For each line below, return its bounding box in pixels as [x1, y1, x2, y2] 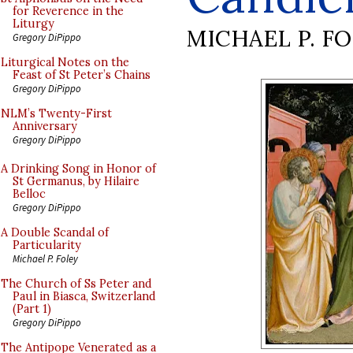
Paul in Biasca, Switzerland [13, 289, 156, 303]
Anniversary [13, 119, 77, 133]
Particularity [13, 238, 81, 252]
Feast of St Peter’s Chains [13, 68, 150, 82]
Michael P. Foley [13, 252, 78, 265]
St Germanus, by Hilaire [13, 174, 139, 188]
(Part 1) [13, 302, 51, 316]
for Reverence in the [13, 4, 124, 18]
